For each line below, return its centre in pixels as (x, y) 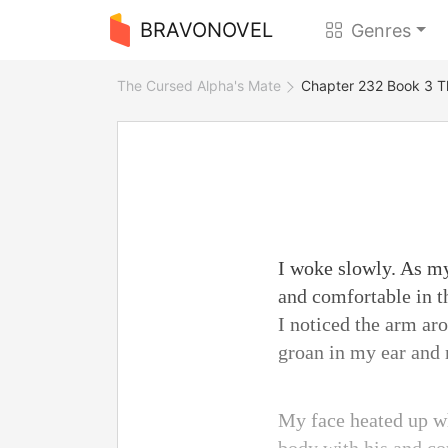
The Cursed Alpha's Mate (199, 85)
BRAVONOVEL (206, 30)
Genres (381, 30)
